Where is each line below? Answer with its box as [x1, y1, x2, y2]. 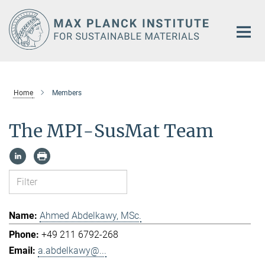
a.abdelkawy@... [38, 244, 106, 256]
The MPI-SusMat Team [9, 119, 214, 142]
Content [3, 21, 35, 33]
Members [51, 88, 82, 97]
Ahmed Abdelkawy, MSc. [40, 209, 141, 221]
